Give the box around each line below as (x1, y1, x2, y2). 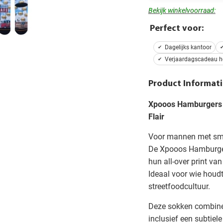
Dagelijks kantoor (164, 43, 212, 51)
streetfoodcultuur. (148, 182, 210, 192)
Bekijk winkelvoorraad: (148, 6, 216, 14)
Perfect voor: (149, 23, 204, 33)
